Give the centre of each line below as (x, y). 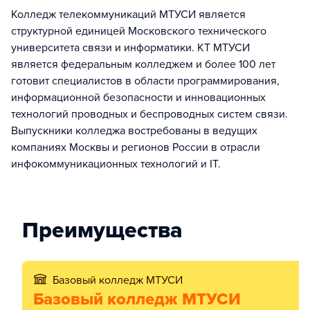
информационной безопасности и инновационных (138, 98)
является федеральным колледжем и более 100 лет (143, 65)
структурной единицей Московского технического (139, 31)
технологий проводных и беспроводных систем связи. (149, 115)
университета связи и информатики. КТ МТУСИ (130, 48)
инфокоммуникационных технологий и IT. (116, 164)
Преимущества (102, 231)
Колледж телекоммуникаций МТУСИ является (128, 15)
